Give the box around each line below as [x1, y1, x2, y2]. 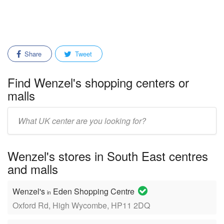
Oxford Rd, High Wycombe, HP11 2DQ [12, 199, 150, 211]
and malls [7, 160, 58, 177]
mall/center [7, 121, 43, 132]
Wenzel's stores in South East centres [7, 147, 208, 164]
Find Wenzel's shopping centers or [7, 73, 189, 91]
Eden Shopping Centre [51, 185, 136, 197]
